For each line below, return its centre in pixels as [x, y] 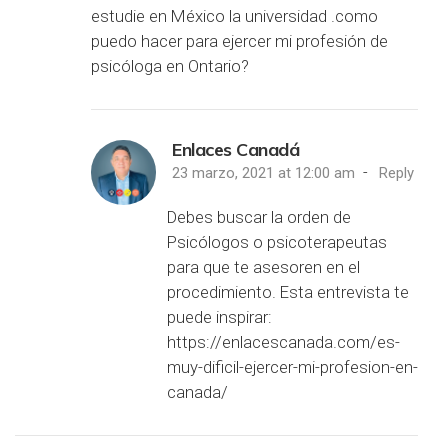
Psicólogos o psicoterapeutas [277, 241]
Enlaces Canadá [235, 149]
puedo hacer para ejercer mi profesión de [239, 40]
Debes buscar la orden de [259, 216]
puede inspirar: [219, 316]
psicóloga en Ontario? [170, 65]
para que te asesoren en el [263, 266]
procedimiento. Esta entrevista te [288, 291]
